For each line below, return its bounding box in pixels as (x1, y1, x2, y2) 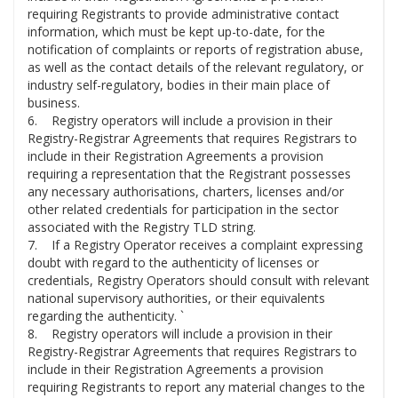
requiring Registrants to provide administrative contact (28, 5, 339, 23)
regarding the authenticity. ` (28, 307, 184, 325)
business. (28, 94, 80, 112)
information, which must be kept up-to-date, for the (28, 23, 325, 41)
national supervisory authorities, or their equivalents (28, 290, 325, 307)
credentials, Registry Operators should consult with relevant (28, 272, 370, 290)
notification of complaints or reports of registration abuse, (28, 41, 363, 59)
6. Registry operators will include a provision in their (28, 112, 332, 130)
